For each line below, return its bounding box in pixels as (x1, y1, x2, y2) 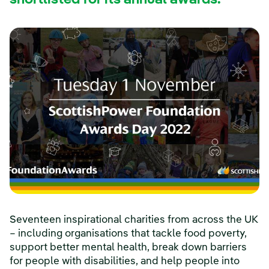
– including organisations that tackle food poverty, (10, 229, 247, 240)
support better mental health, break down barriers (10, 243, 247, 253)
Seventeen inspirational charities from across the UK (10, 215, 258, 226)
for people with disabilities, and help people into (10, 256, 240, 267)
